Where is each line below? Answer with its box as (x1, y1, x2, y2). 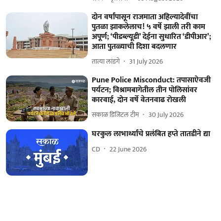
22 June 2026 (110, 143, 147, 155)
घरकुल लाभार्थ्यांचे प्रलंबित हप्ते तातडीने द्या (92, 127, 211, 141)
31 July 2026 (129, 56, 163, 67)
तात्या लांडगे (92, 56, 120, 67)
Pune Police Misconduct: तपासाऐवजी (92, 73, 211, 87)
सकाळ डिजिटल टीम (92, 109, 140, 120)
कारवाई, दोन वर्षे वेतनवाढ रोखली (92, 93, 186, 107)
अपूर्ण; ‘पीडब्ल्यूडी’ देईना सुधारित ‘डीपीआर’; (92, 30, 212, 43)
